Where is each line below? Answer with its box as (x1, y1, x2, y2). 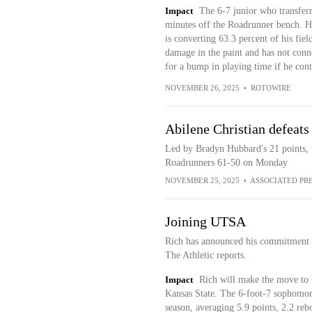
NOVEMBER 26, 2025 (164, 84, 240, 92)
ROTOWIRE (250, 84, 291, 92)
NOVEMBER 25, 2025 (164, 176, 240, 185)
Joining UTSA (164, 214, 246, 229)
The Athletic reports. (164, 250, 247, 260)
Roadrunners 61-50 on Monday (164, 157, 288, 168)
